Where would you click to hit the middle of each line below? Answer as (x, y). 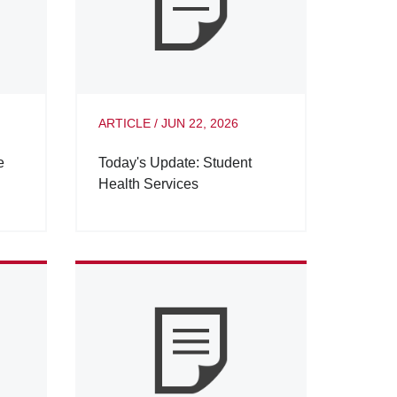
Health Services (148, 183)
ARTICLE (124, 123)
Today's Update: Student (175, 162)
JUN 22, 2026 (199, 123)
